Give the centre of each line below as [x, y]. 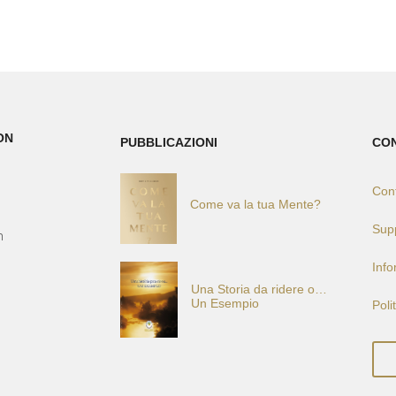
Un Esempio [225, 304]
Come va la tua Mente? [255, 205]
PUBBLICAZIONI [169, 142]
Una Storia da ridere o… [259, 289]
